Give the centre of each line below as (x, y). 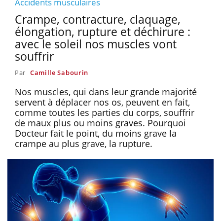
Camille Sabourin (59, 72)
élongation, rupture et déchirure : (103, 31)
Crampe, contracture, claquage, (98, 19)
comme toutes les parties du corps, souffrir (105, 112)
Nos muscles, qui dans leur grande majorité (106, 92)
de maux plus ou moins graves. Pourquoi (100, 123)
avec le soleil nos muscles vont (96, 44)
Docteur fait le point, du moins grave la (96, 133)
